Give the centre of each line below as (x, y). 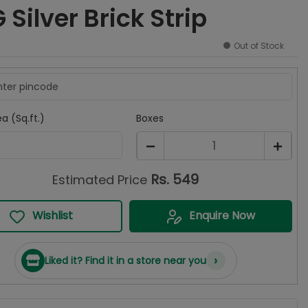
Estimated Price (100, 180)
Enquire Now (222, 216)
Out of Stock (258, 46)
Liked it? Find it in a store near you (125, 260)
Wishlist (52, 216)
